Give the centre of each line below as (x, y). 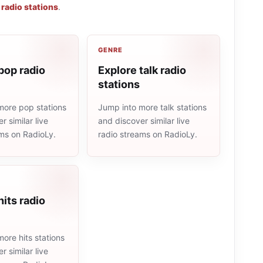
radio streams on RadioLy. (148, 134)
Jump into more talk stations (152, 107)
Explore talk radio (142, 70)
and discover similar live (144, 121)
